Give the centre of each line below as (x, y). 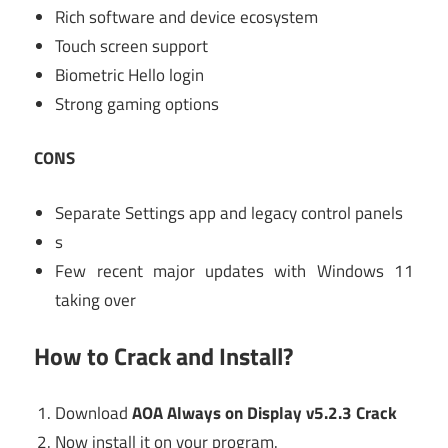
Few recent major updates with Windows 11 (234, 270)
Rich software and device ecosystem (187, 16)
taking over (96, 299)
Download (94, 412)
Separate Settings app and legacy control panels (229, 212)
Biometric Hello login (130, 74)
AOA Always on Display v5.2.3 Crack (265, 412)
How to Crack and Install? (163, 356)
